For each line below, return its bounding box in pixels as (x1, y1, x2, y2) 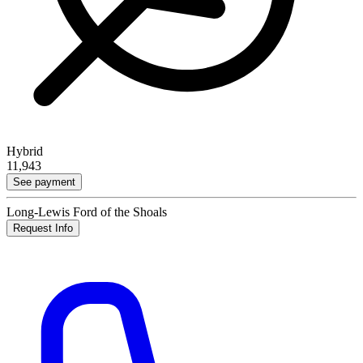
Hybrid (6, 144, 43, 159)
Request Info (13, 222, 73, 235)
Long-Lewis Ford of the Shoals (6, 205, 167, 220)
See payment (13, 176, 75, 189)
